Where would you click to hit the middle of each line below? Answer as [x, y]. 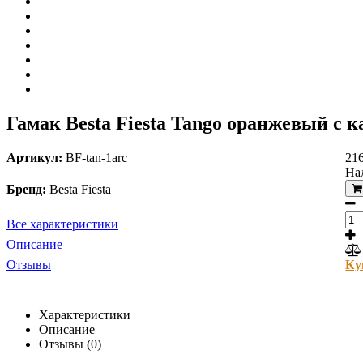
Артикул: [34, 157]
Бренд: [26, 189]
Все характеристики [62, 224]
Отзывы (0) [70, 344]
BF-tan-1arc [96, 157]
